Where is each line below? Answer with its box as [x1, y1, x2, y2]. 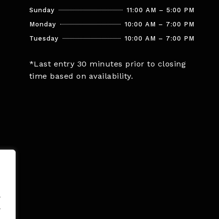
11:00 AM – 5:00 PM [127, 6, 195, 14]
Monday [29, 21, 56, 28]
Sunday [29, 6, 55, 14]
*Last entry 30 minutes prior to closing [29, 59, 186, 69]
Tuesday [29, 35, 59, 43]
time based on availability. [29, 71, 133, 81]
